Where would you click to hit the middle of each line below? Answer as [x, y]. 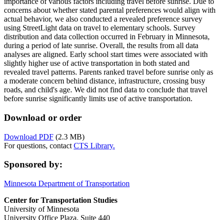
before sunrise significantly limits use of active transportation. [98, 99]
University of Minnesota [41, 209]
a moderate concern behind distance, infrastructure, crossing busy [105, 81]
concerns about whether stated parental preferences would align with [110, 10]
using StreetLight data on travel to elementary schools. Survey [100, 28]
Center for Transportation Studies [61, 200]
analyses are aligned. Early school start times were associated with [106, 55]
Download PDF [29, 137]
